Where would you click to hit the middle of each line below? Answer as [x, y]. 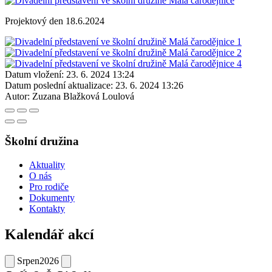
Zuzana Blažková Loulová [83, 96]
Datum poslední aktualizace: [59, 85]
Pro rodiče [49, 187]
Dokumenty [52, 198]
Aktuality [47, 165]
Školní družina [42, 141]
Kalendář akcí [49, 235]
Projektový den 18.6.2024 [55, 21]
